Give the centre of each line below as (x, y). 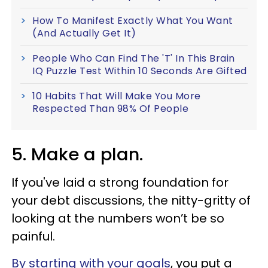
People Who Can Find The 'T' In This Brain (134, 58)
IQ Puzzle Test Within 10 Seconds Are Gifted (140, 71)
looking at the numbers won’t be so (118, 218)
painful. (33, 236)
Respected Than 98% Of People (110, 108)
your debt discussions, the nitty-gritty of (131, 200)
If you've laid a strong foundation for (120, 182)
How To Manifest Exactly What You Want (133, 20)
